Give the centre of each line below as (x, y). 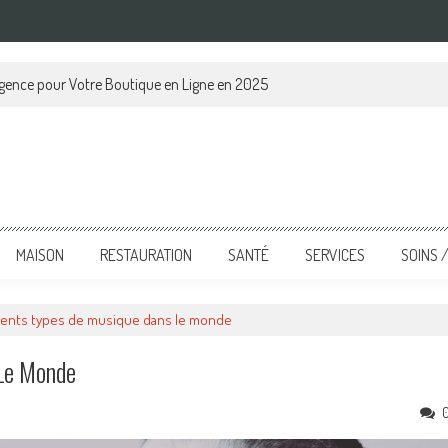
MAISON (40, 255)
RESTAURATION (146, 255)
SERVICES (335, 255)
